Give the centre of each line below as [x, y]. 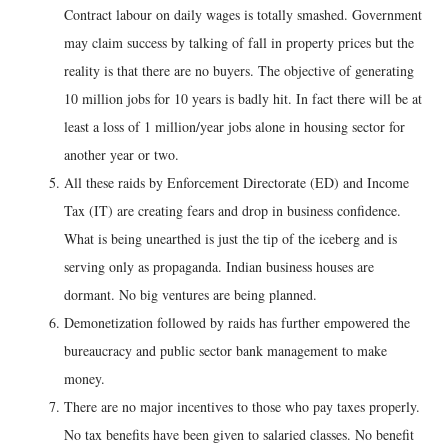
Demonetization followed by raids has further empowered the [237, 322]
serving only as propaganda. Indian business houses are [219, 266]
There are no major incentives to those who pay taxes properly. [242, 406]
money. [84, 378]
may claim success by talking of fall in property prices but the [239, 42]
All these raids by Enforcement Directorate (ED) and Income [236, 182]
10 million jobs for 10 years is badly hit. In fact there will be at [243, 98]
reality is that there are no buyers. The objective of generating [239, 70]
